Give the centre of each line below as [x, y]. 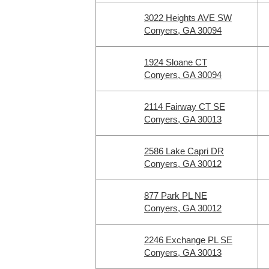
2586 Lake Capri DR [184, 151]
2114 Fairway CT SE [185, 107]
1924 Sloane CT [176, 62]
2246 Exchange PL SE [188, 240]
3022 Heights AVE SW [188, 18]
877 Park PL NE [176, 195]
